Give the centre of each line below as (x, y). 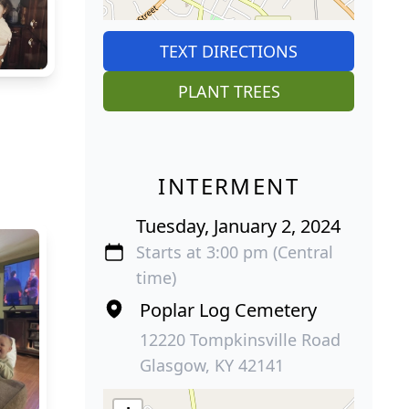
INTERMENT (229, 185)
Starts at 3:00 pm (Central (235, 252)
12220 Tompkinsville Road (241, 339)
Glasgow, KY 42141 (212, 365)
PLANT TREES (229, 91)
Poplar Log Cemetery (229, 309)
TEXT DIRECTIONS (229, 51)
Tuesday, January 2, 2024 (239, 225)
